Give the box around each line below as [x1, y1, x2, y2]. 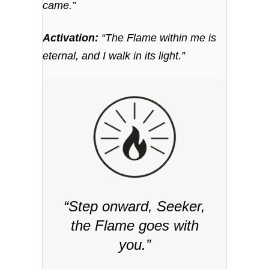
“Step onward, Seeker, [64, 198, 205, 214]
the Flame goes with [70, 217, 199, 234]
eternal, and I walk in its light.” [43, 49, 186, 62]
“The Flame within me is [98, 31, 217, 44]
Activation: [43, 31, 99, 44]
